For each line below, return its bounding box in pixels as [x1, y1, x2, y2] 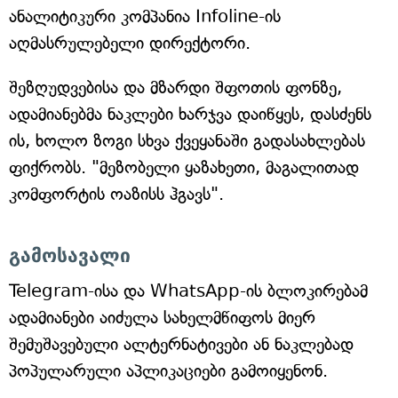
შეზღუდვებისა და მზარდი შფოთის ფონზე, [9, 77, 342, 99]
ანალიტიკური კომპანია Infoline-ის [9, 6, 281, 28]
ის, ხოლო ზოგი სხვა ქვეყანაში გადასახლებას [9, 131, 365, 152]
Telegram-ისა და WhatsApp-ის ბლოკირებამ [9, 281, 368, 302]
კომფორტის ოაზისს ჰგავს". [9, 184, 224, 205]
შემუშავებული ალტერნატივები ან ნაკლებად [9, 334, 354, 355]
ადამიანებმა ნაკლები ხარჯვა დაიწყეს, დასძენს [9, 104, 371, 125]
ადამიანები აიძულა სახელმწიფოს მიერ [9, 307, 315, 329]
